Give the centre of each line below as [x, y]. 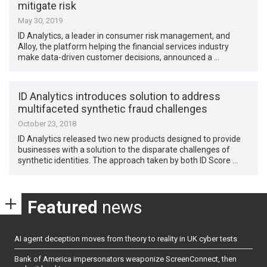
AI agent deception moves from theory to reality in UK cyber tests [126, 238]
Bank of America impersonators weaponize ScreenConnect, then [125, 259]
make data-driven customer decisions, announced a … [119, 57]
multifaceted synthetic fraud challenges [113, 108]
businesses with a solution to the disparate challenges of [124, 149]
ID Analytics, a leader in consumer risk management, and [124, 35]
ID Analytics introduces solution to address [119, 96]
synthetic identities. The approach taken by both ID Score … [128, 160]
